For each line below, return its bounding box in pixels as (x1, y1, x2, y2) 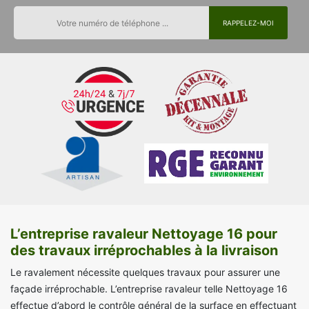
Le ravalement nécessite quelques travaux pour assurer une (10, 266, 280, 279)
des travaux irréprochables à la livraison (10, 242, 278, 259)
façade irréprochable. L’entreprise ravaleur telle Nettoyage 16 (10, 283, 288, 295)
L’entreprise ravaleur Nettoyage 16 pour (10, 226, 277, 243)
